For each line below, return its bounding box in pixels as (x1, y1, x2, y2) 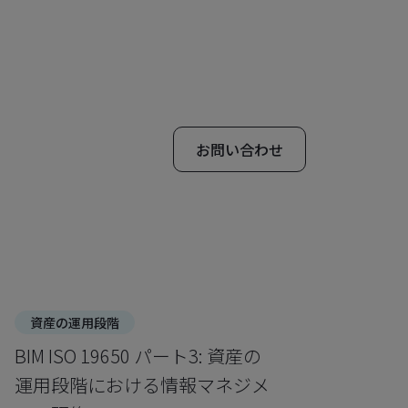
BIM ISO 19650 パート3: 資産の (15, 342, 261, 369)
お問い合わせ (196, 138, 283, 160)
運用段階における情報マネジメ (15, 372, 270, 398)
